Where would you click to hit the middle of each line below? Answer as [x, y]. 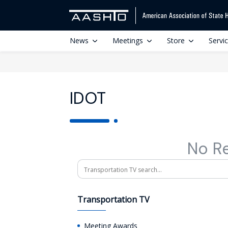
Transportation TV [113, 199]
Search [90, 165]
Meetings [128, 40]
